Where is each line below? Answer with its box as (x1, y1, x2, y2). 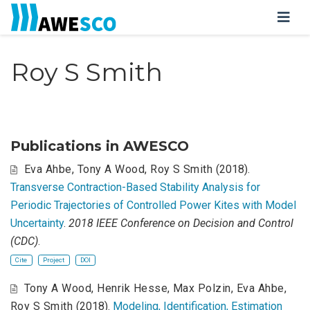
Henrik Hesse (97, 282, 168, 295)
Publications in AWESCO (10, 138, 189, 154)
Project (43, 255, 65, 264)
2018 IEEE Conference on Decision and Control (69, 217, 293, 230)
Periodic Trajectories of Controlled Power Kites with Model (10, 199, 296, 212)
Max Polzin (172, 282, 231, 295)
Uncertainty (10, 217, 64, 230)
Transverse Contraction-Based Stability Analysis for (10, 181, 260, 194)
